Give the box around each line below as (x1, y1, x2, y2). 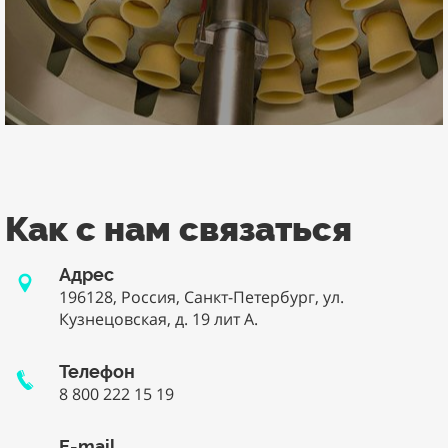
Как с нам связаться (5, 208, 352, 249)
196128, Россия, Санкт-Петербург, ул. (59, 285, 344, 308)
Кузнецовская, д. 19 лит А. (59, 307, 258, 330)
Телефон (59, 360, 135, 382)
